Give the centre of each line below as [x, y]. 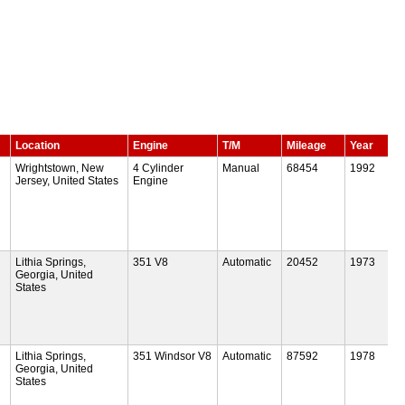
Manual [241, 168]
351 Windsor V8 [172, 356]
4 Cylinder [158, 168]
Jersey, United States [67, 180]
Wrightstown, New [60, 168]
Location [38, 145]
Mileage [306, 145]
